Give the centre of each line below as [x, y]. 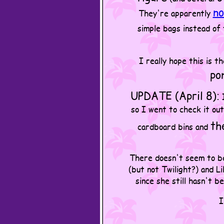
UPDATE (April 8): [175, 95]
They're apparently [175, 13]
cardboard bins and [174, 126]
